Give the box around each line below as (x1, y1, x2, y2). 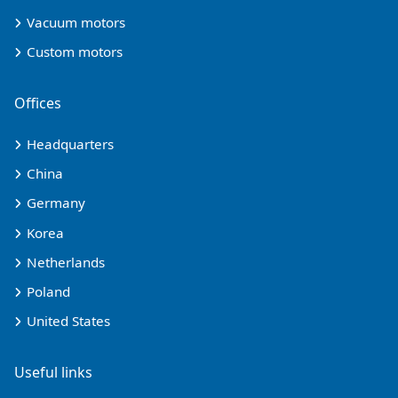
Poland (27, 282, 70, 300)
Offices (14, 93, 61, 113)
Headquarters (27, 135, 114, 153)
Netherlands (27, 252, 105, 271)
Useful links (14, 362, 92, 383)
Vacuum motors (27, 12, 125, 31)
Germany (27, 194, 85, 212)
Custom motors (27, 43, 123, 60)
